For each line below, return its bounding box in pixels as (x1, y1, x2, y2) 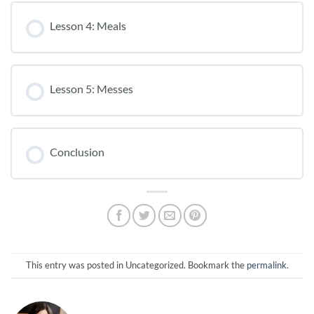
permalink (246, 259, 287, 271)
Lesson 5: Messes (50, 81, 133, 95)
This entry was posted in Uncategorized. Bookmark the (25, 259, 247, 271)
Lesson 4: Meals (50, 18, 126, 32)
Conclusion (50, 144, 104, 158)
